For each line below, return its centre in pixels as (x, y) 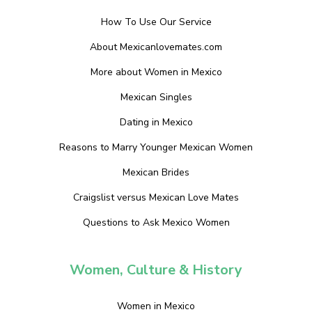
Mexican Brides (156, 172)
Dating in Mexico (156, 122)
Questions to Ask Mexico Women (156, 222)
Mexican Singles (156, 97)
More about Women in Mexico (156, 72)
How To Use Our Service (156, 22)
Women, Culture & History (156, 270)
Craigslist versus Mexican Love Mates (156, 197)
